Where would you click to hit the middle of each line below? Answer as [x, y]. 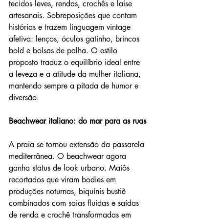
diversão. [24, 97]
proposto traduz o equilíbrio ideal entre [76, 62]
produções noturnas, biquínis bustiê [68, 191]
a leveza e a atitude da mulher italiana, [76, 74]
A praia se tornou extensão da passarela [78, 144]
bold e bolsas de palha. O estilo [64, 50]
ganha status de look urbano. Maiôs [70, 168]
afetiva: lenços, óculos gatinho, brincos [75, 39]
